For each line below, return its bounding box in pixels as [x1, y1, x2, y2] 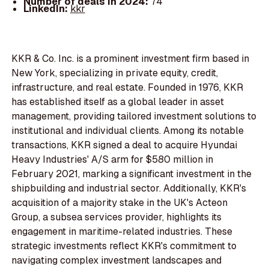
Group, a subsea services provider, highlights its [11, 210, 222, 223]
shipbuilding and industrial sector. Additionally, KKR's [11, 181, 247, 195]
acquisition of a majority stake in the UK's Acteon [11, 196, 228, 209]
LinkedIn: [23, 2, 70, 15]
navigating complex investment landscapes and [11, 253, 222, 267]
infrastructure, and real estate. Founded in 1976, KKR [11, 80, 244, 94]
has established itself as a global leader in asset [11, 95, 225, 108]
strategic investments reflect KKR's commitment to [11, 239, 237, 252]
